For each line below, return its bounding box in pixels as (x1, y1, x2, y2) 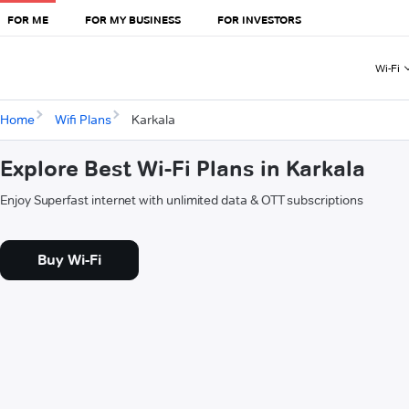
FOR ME (7, 12, 48, 26)
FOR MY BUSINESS (85, 12, 181, 26)
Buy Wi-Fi (37, 251, 101, 269)
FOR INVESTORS (217, 12, 301, 26)
